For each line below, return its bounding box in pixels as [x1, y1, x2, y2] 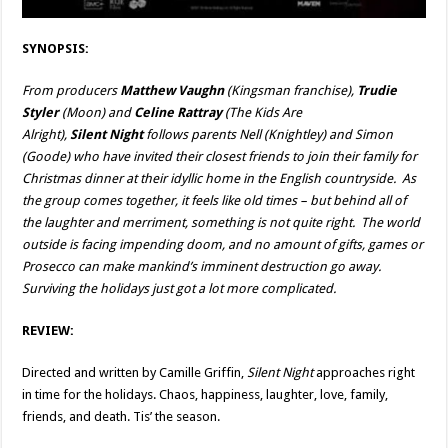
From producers [22, 82, 121, 98]
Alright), [22, 126, 71, 142]
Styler [22, 104, 60, 120]
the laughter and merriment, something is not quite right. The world [22, 214, 421, 230]
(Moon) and [59, 104, 135, 120]
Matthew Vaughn [120, 82, 225, 98]
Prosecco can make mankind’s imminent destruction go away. [22, 258, 385, 274]
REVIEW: [22, 322, 75, 338]
